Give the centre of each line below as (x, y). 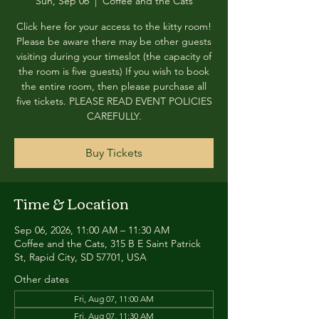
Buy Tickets (114, 153)
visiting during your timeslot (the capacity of (114, 56)
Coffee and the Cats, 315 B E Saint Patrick (108, 244)
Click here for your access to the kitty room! (114, 26)
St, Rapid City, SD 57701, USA (80, 257)
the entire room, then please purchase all (114, 86)
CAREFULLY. (114, 116)
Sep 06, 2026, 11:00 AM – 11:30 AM (92, 230)
